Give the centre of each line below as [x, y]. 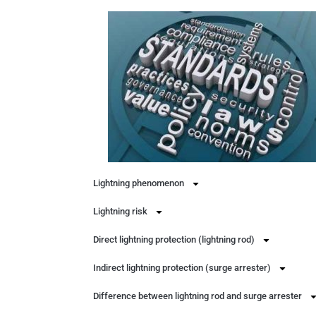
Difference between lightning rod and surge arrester [197, 296]
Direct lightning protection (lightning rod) [174, 239]
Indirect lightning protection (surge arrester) [182, 268]
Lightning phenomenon [139, 183]
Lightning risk [120, 211]
